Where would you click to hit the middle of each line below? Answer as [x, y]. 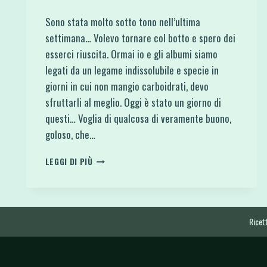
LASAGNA [109, 158]
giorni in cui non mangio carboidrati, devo [127, 86]
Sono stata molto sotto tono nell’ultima [122, 21]
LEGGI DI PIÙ [69, 161]
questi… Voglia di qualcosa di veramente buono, [138, 118]
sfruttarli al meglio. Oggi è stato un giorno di [133, 102]
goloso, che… [70, 134]
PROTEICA [111, 208]
